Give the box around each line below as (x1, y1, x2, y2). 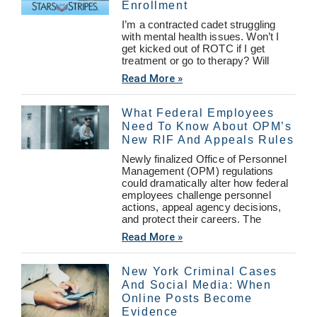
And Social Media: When (122, 278, 272, 291)
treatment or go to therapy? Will (122, 54, 270, 67)
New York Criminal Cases (122, 265, 277, 277)
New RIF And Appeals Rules (122, 133, 294, 146)
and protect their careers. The (122, 212, 261, 225)
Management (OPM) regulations (122, 164, 274, 177)
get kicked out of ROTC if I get (122, 42, 265, 54)
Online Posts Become (122, 292, 253, 304)
